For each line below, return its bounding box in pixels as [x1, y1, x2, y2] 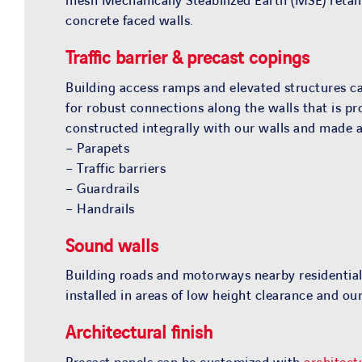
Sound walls [65, 234, 159, 259]
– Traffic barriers [65, 159, 166, 178]
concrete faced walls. [65, 11, 194, 30]
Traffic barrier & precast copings [65, 46, 310, 70]
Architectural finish [65, 322, 213, 346]
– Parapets [65, 139, 130, 158]
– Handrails [65, 200, 135, 218]
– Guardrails [65, 179, 140, 198]
